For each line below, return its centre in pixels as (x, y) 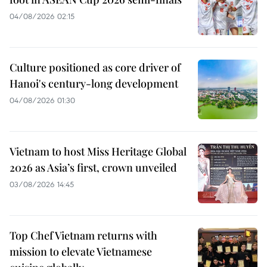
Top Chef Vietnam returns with (83, 235)
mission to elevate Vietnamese (81, 251)
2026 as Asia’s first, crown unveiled (93, 167)
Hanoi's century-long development (94, 83)
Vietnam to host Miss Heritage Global (98, 151)
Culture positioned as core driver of (95, 67)
